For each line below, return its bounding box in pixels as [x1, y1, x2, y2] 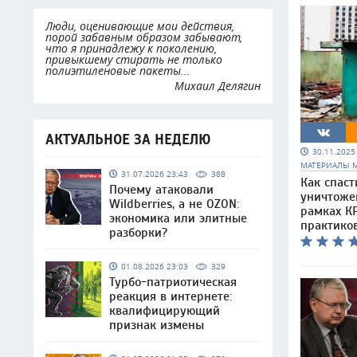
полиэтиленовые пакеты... [45, 63, 190, 78]
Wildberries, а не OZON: [109, 197, 239, 211]
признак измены [109, 318, 204, 332]
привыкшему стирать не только [45, 52, 222, 67]
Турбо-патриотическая [109, 275, 237, 289]
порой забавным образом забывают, [45, 29, 242, 45]
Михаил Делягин [175, 78, 261, 93]
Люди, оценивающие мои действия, [45, 18, 234, 33]
